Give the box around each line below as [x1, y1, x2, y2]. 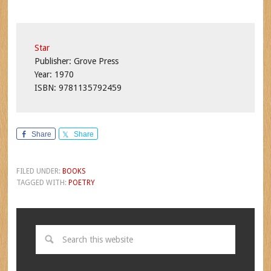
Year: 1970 [34, 70, 74, 79]
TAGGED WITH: [16, 178, 68, 187]
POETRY [68, 178, 95, 187]
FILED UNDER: [16, 167, 62, 175]
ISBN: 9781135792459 [34, 83, 122, 93]
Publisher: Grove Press [34, 56, 119, 66]
